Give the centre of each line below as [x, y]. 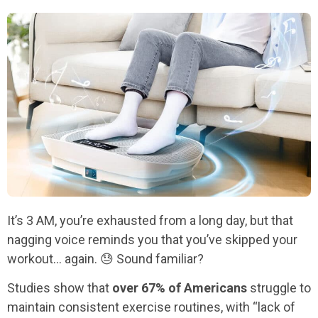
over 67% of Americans [180, 287]
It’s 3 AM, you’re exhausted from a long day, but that [150, 220]
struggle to [279, 287]
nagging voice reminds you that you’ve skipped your [152, 239]
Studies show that [60, 287]
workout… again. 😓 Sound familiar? [105, 258]
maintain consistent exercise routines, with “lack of [151, 307]
